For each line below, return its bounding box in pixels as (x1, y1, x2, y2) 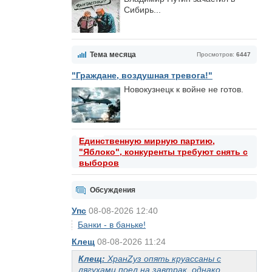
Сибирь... (124, 5, 161, 15)
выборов (79, 158, 119, 168)
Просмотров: (197, 51, 236, 58)
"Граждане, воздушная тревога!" (72, 70, 212, 80)
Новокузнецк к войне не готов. (124, 84, 243, 94)
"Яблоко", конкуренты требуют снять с (79, 147, 248, 157)
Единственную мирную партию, (79, 136, 215, 146)
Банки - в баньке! (78, 220, 146, 229)
